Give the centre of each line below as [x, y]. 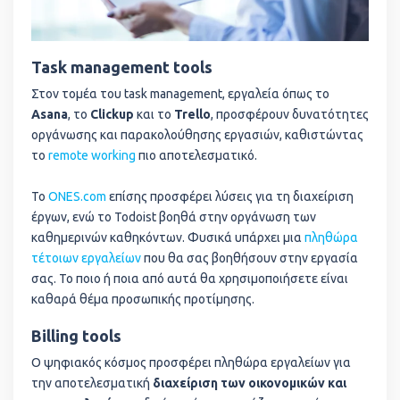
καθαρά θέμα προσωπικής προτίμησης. [143, 300]
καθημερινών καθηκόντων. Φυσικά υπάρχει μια [168, 238]
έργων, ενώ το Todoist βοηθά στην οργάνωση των [174, 217]
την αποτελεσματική [92, 383]
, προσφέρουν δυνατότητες [290, 115]
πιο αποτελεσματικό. [196, 156]
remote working [92, 156]
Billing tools [76, 336]
